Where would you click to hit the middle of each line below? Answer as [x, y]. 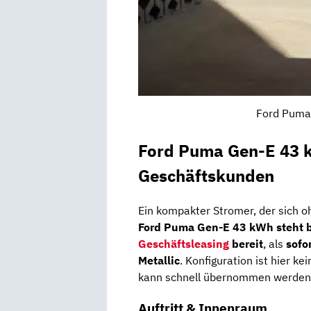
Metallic [159, 261]
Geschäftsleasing [184, 244]
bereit [246, 244]
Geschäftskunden [206, 176]
